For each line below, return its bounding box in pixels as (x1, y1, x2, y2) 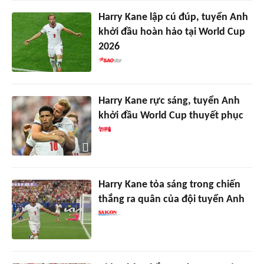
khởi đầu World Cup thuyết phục (98, 110, 243, 122)
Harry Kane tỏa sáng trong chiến (98, 179, 240, 191)
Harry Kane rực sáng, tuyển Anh (98, 95, 240, 107)
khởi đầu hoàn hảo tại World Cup (98, 27, 245, 38)
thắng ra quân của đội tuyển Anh (98, 194, 245, 206)
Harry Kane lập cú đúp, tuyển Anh (98, 12, 248, 24)
